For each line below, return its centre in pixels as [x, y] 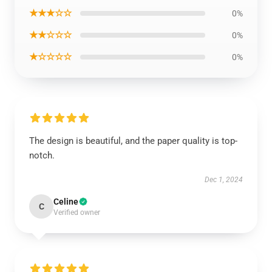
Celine [66, 202]
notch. [42, 155]
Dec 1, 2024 [224, 180]
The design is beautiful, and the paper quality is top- [133, 141]
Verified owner [77, 212]
